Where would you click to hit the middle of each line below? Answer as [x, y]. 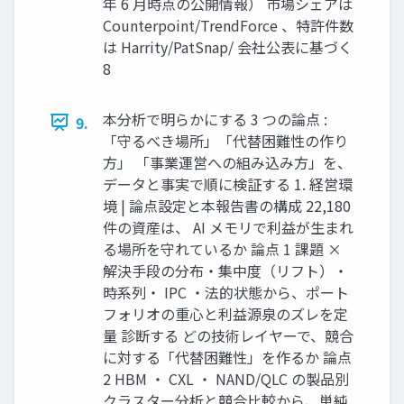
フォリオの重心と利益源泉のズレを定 [225, 313]
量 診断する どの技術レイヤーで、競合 [228, 335]
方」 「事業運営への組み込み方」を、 [227, 162]
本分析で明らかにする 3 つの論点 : [215, 119]
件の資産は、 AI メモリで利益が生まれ [228, 227]
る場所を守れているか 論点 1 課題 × [222, 248]
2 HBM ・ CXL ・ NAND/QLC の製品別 [226, 378]
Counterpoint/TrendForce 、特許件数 [228, 25]
